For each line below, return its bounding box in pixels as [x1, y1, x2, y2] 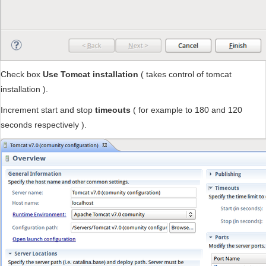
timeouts [95, 105, 133, 115]
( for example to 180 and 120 [133, 105, 242, 115]
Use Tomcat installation [43, 69, 138, 80]
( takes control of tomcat [138, 69, 232, 80]
